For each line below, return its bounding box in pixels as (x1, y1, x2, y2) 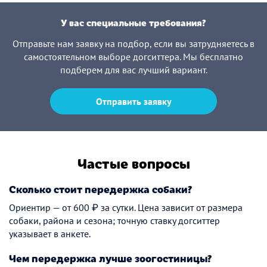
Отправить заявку (95, 95, 172, 107)
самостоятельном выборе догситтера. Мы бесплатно (24, 51, 243, 63)
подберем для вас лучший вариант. (60, 64, 207, 76)
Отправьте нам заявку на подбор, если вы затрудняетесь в (13, 38, 254, 49)
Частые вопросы (77, 153, 190, 172)
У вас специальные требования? (61, 16, 206, 29)
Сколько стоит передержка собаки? (9, 182, 193, 196)
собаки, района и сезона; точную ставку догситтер (9, 215, 220, 226)
